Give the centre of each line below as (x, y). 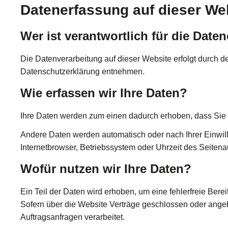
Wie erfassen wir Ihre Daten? (104, 93)
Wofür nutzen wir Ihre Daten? (106, 169)
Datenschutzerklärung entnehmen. (82, 71)
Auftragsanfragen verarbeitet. (73, 217)
